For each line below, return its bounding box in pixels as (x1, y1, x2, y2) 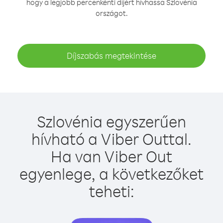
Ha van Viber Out (51, 146, 172, 166)
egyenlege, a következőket (19, 163, 204, 184)
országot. (95, 8, 128, 18)
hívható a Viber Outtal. (31, 128, 192, 149)
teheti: (89, 181, 134, 201)
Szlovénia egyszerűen (37, 111, 186, 131)
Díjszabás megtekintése (67, 50, 156, 61)
